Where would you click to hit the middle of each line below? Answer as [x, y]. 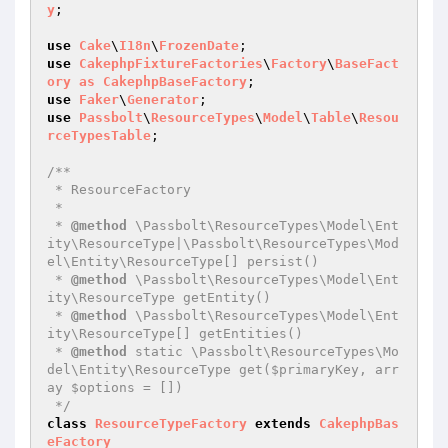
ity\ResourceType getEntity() [159, 297]
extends [283, 423]
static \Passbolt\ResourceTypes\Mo [263, 351]
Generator [163, 99]
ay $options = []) [115, 387]
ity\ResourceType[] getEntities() [175, 333]
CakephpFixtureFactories [171, 63]
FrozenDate [199, 45]
